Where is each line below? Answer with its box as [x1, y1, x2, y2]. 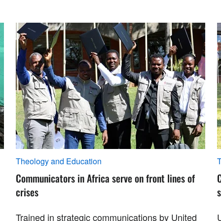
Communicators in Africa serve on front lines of [16, 171, 195, 185]
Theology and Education [16, 155, 102, 167]
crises [16, 184, 38, 199]
